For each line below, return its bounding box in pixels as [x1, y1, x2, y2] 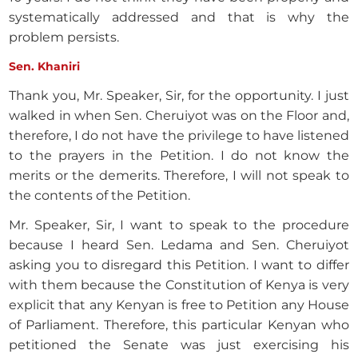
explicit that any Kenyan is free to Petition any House [9, 297, 349, 313]
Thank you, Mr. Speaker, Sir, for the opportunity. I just [9, 88, 349, 104]
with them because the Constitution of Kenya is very [9, 277, 349, 293]
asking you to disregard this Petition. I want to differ [9, 257, 349, 273]
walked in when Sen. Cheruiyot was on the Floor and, [9, 108, 349, 124]
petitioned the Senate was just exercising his [9, 337, 349, 353]
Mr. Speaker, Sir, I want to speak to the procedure [9, 217, 349, 233]
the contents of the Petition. [9, 188, 191, 204]
